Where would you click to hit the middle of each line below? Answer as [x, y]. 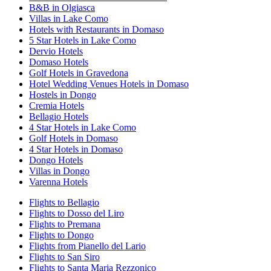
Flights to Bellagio [64, 203]
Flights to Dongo [61, 235]
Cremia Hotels [57, 106]
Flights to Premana [65, 224]
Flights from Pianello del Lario [87, 246]
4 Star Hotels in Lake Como [83, 128]
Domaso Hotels [59, 62]
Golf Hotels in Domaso [73, 139]
